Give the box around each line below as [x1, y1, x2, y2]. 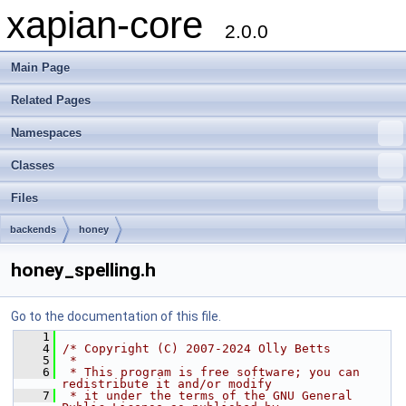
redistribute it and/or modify [62, 377, 272, 391]
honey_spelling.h [11, 259, 156, 281]
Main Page [11, 61, 70, 74]
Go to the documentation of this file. [11, 309, 221, 324]
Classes [11, 159, 54, 172]
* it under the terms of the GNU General [63, 389, 353, 402]
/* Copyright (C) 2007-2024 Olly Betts [63, 342, 331, 355]
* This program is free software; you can [63, 365, 360, 379]
